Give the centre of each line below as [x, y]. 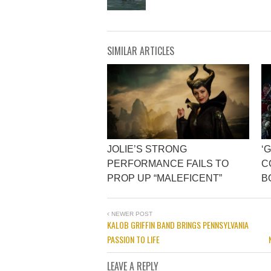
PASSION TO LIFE [133, 240]
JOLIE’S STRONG [147, 149]
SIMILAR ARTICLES [141, 51]
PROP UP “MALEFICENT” [165, 178]
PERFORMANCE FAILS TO [168, 164]
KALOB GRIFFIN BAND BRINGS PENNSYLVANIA [178, 225]
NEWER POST [131, 214]
